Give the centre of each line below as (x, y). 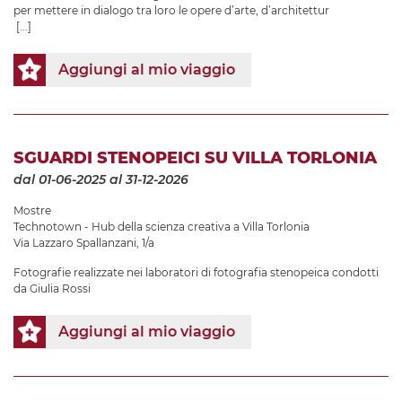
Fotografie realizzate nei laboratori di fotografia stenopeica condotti (196, 272)
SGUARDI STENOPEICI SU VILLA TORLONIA (195, 157)
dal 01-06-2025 (60, 179)
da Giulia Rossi (52, 288)
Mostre (32, 210)
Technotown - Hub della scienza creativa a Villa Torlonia (162, 226)
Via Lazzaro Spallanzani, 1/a (84, 242)
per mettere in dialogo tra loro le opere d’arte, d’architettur (171, 10)
